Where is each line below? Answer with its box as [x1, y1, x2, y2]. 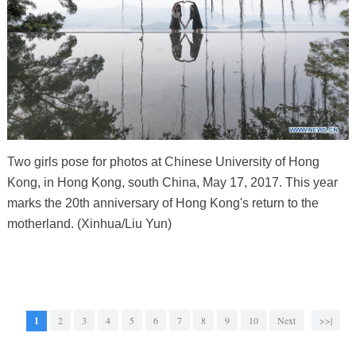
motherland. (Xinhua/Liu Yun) [6, 217, 172, 231]
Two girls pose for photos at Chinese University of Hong [6, 155, 319, 169]
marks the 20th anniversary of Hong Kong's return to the [6, 196, 319, 211]
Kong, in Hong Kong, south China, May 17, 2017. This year [6, 176, 338, 190]
